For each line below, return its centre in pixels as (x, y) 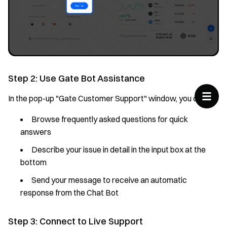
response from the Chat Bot (69, 192)
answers (36, 131)
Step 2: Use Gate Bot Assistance (77, 78)
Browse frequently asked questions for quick (110, 119)
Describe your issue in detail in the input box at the (119, 149)
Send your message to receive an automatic (109, 180)
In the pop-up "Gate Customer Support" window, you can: (108, 98)
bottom (33, 162)
